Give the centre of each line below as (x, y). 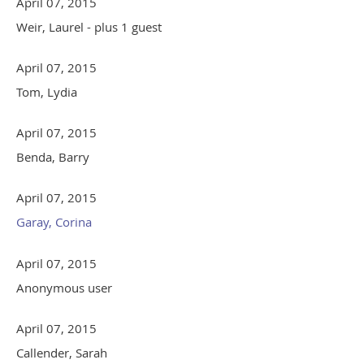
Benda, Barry (53, 157)
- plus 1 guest (124, 27)
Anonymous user (64, 288)
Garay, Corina (54, 222)
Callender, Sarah (62, 353)
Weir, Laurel (50, 27)
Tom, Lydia (47, 92)
